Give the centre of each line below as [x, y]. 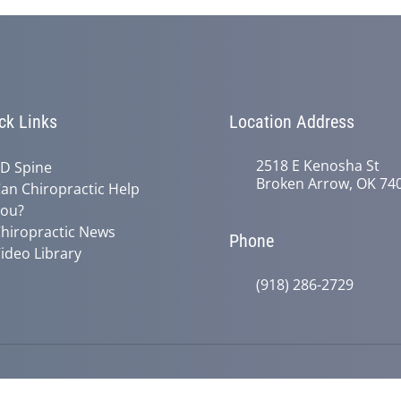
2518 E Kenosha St [318, 165]
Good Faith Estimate [85, 390]
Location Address [292, 121]
